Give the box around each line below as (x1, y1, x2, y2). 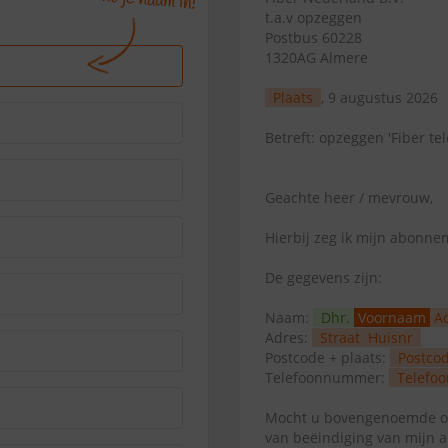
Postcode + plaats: (265, 348, 390, 367)
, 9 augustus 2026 (321, 88, 438, 107)
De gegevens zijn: (265, 268, 382, 287)
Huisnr (368, 328, 413, 347)
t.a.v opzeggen (265, 8, 362, 27)
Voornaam (358, 308, 426, 327)
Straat (320, 328, 360, 347)
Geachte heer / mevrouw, (265, 188, 433, 207)
